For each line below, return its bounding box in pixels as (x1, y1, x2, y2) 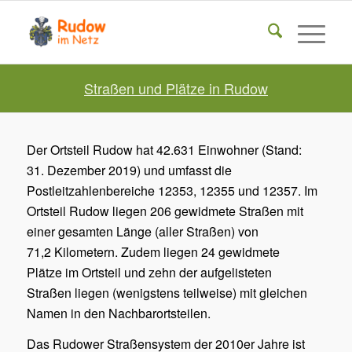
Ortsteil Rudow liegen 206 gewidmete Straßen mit (26, 201, 303, 220)
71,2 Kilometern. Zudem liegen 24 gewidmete (26, 242, 280, 261)
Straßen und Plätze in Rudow (83, 78, 268, 98)
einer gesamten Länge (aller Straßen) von (26, 222, 258, 240)
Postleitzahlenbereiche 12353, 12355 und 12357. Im (26, 181, 317, 200)
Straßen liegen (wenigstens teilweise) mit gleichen (26, 283, 307, 302)
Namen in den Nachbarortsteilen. (26, 303, 211, 322)
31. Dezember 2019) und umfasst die (26, 160, 232, 179)
